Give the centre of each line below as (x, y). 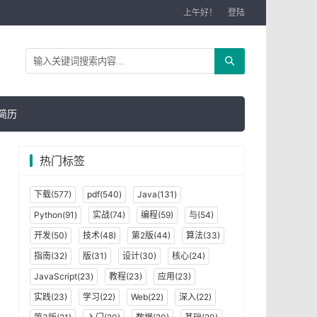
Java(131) (157, 194)
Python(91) (56, 215)
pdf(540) (104, 194)
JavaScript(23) (64, 276)
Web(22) (147, 297)
